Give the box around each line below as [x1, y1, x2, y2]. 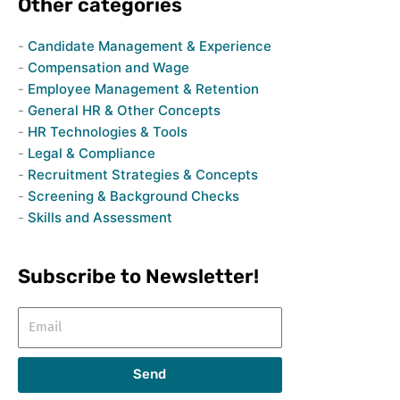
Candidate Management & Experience [27, 37, 271, 54]
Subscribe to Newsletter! [17, 264, 259, 288]
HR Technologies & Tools [27, 123, 187, 140]
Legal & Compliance [27, 145, 155, 162]
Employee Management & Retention [27, 80, 259, 97]
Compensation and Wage [27, 59, 189, 76]
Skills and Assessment [27, 209, 172, 226]
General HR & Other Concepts [27, 102, 221, 119]
